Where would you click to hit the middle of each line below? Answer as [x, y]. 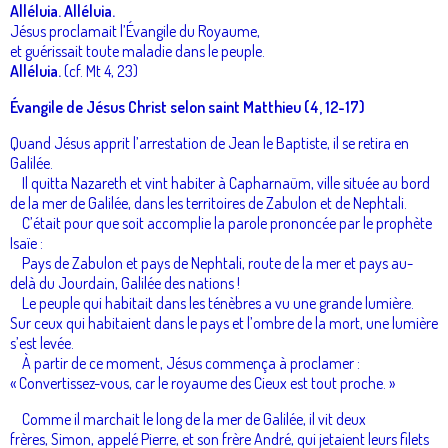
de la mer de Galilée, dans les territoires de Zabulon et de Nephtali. [208, 202]
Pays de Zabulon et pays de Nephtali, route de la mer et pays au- [211, 262]
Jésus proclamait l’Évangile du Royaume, [135, 30]
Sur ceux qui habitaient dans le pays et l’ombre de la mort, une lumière [224, 322]
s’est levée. [42, 342]
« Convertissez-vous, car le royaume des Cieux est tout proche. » [202, 382]
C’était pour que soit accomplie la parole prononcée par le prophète [221, 222]
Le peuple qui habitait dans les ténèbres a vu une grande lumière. [212, 302]
